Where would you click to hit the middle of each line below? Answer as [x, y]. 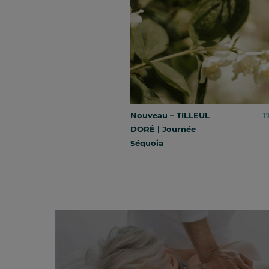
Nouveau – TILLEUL [170, 115]
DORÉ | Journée [163, 129]
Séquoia [147, 143]
